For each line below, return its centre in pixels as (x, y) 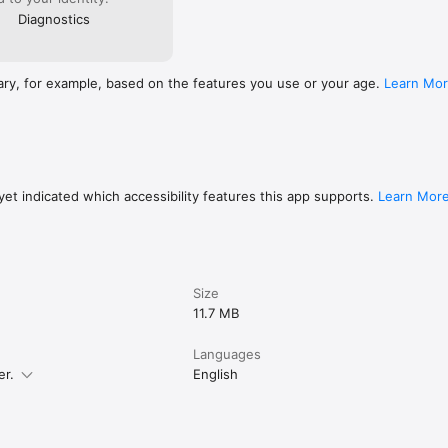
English (216, 374)
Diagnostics (53, 19)
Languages (227, 354)
